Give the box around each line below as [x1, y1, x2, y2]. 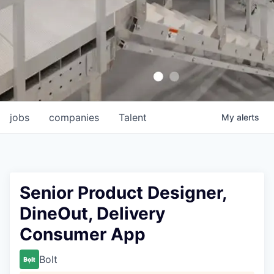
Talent [119, 111, 147, 124]
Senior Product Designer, [20, 182, 226, 203]
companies [49, 111, 99, 124]
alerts [237, 112, 259, 122]
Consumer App [20, 224, 146, 245]
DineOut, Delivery [20, 203, 165, 224]
